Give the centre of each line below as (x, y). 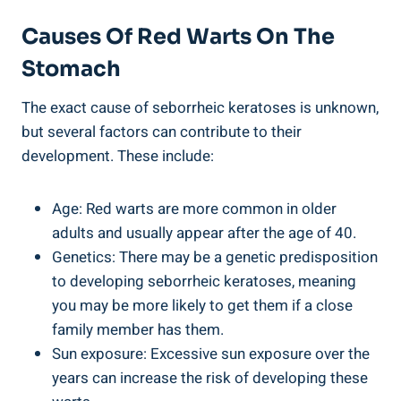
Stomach (71, 68)
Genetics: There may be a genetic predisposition (215, 257)
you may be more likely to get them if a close (202, 305)
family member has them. (138, 329)
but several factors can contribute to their (162, 132)
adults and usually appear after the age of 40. (204, 233)
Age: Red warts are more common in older (194, 209)
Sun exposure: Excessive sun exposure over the (211, 354)
